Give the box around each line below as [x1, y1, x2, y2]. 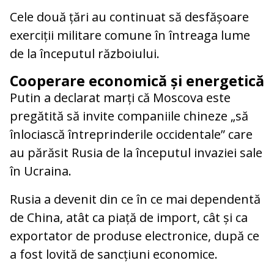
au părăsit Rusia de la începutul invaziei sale [10, 144, 262, 161]
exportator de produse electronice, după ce [10, 228, 259, 245]
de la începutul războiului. [10, 45, 160, 62]
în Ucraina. [10, 163, 72, 180]
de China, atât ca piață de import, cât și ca [10, 209, 248, 226]
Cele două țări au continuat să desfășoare [10, 9, 249, 26]
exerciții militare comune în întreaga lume [10, 27, 250, 44]
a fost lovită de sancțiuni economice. [10, 246, 218, 263]
